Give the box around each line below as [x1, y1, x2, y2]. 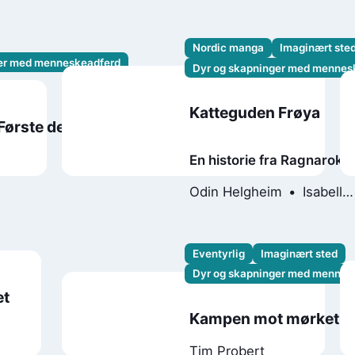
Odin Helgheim [189, 183, 282, 200]
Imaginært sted [261, 247, 338, 261]
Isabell [302, 183, 342, 200]
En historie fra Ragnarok [189, 151, 343, 168]
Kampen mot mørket [189, 308, 339, 328]
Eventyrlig [193, 247, 246, 261]
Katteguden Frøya [189, 102, 320, 122]
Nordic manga [193, 41, 265, 55]
